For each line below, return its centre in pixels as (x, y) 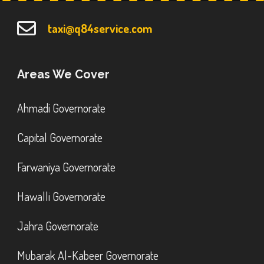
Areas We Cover (64, 74)
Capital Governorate (60, 137)
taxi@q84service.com (100, 28)
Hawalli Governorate (62, 196)
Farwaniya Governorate (67, 166)
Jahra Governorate (58, 225)
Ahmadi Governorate (62, 108)
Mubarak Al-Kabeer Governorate (88, 255)
